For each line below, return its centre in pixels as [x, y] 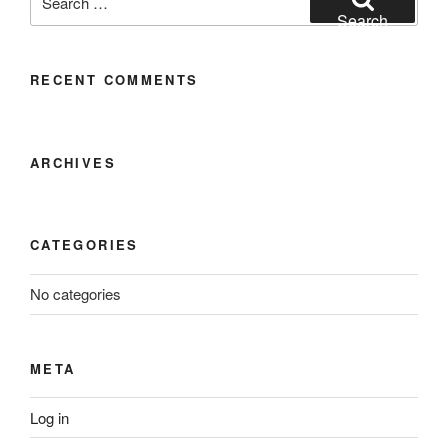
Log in [49, 417]
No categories [75, 293]
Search [362, 20]
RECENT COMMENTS [114, 79]
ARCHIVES [73, 162]
